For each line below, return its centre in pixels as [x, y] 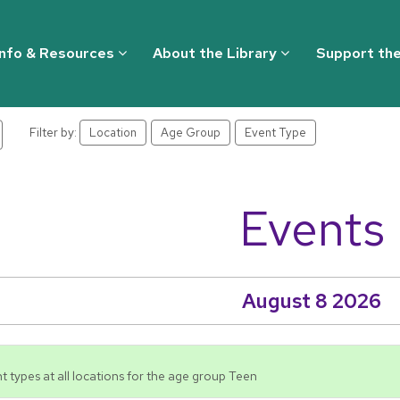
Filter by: [55, 132]
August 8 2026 [312, 301]
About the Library [217, 53]
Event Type [276, 132]
